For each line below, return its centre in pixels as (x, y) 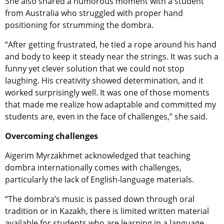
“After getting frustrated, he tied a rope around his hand (111, 45)
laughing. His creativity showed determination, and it (104, 81)
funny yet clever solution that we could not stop (95, 69)
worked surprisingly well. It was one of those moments (107, 93)
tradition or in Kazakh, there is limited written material (107, 211)
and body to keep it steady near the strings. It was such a (112, 57)
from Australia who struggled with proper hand (94, 13)
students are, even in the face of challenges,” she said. (106, 117)
